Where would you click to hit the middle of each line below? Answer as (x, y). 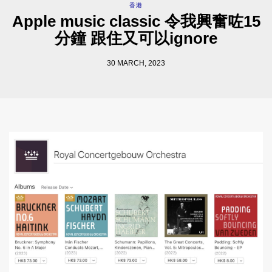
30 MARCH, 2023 (136, 63)
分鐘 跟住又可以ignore (136, 38)
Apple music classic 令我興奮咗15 (136, 21)
